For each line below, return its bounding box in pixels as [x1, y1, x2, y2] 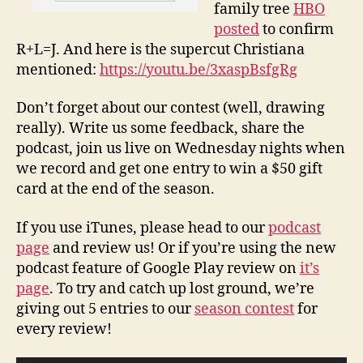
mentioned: [16, 60, 100, 79]
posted [214, 19, 259, 39]
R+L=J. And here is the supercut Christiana [16, 40, 305, 59]
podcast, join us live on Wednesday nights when [16, 139, 345, 159]
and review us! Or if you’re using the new [49, 238, 336, 258]
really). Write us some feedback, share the [16, 119, 305, 139]
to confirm [259, 19, 334, 39]
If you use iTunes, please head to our [16, 218, 268, 237]
